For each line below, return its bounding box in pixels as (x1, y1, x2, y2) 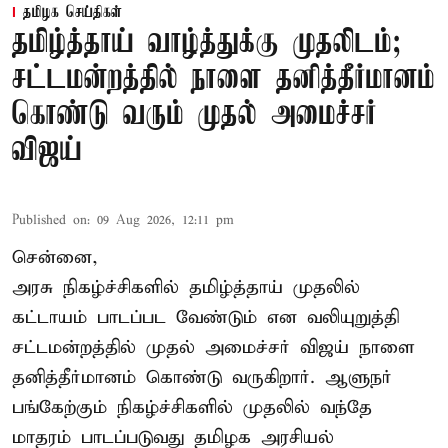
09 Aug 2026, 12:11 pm (97, 212, 234, 230)
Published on (12, 212, 87, 230)
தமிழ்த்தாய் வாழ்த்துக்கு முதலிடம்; (12, 26, 401, 62)
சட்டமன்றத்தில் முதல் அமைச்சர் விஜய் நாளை (12, 336, 415, 360)
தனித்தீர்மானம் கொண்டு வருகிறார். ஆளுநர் (12, 366, 392, 390)
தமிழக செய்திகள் (23, 4, 122, 23)
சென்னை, (12, 246, 98, 270)
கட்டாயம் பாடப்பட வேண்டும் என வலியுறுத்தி (12, 306, 399, 330)
